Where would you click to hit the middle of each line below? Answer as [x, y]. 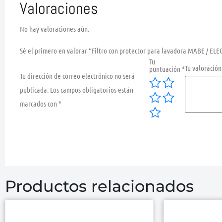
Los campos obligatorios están [92, 89]
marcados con [39, 103]
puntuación [166, 69]
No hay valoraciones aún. [55, 28]
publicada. [34, 89]
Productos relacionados [99, 186]
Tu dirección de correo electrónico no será [77, 76]
